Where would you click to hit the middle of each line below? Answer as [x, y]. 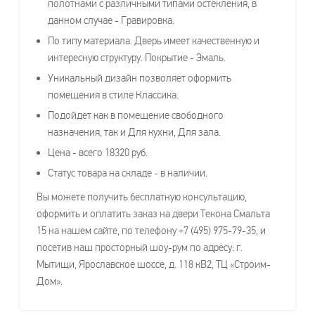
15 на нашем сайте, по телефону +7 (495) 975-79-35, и [151, 230]
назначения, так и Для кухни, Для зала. [134, 132]
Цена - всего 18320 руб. [99, 152]
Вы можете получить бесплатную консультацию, [142, 197]
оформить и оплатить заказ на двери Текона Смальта [153, 213]
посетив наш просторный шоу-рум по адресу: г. [140, 247]
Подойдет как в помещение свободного [136, 115]
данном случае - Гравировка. [111, 20]
